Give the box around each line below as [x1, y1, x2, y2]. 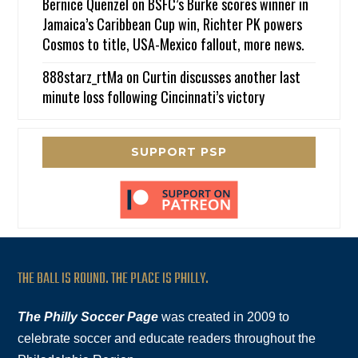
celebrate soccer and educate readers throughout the [18, 331, 316, 345]
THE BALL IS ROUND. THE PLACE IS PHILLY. [18, 267, 209, 291]
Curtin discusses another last [142, 66, 301, 87]
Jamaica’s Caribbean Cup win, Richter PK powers [42, 13, 303, 34]
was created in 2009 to [158, 309, 290, 324]
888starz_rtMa [42, 66, 124, 87]
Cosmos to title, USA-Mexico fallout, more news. [42, 33, 305, 54]
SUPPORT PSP [131, 144, 227, 159]
